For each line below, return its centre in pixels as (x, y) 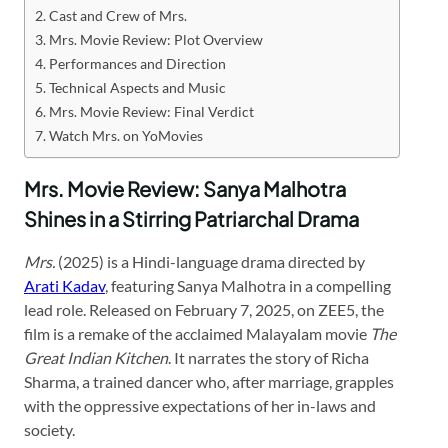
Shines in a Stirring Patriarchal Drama (191, 218)
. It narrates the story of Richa (268, 357)
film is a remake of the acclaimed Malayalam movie (197, 333)
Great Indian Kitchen (96, 357)
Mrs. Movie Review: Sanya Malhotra (185, 188)
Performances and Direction (137, 63)
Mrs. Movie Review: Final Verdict (151, 111)
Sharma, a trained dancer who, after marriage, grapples (209, 381)
